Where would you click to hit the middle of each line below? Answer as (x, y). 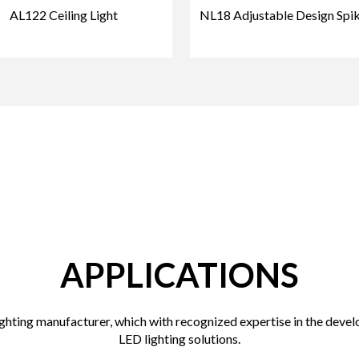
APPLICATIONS (179, 274)
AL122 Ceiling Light (64, 14)
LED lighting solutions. (179, 338)
